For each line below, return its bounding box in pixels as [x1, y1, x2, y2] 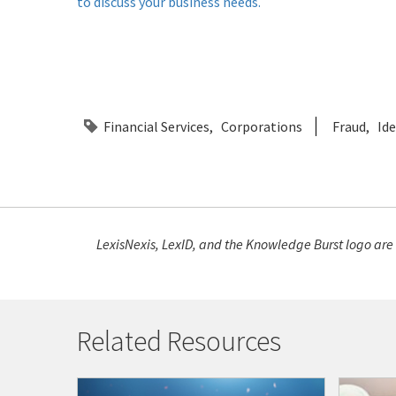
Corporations [221, 118, 302, 136]
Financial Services [103, 118, 209, 136]
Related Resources [77, 324, 281, 360]
